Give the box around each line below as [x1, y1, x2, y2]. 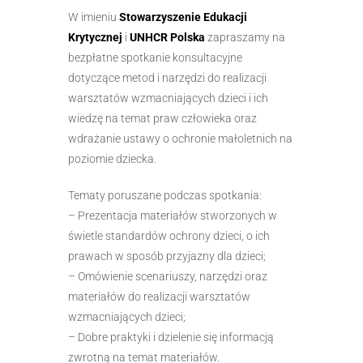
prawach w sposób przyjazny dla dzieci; [68, 249, 266, 263]
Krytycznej [68, 30, 122, 44]
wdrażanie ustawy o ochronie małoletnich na [68, 131, 293, 145]
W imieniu [68, 10, 117, 23]
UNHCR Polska [130, 30, 205, 44]
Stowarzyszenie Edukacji [119, 10, 247, 23]
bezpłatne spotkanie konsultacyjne [68, 50, 242, 64]
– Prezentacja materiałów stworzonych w [68, 208, 277, 222]
